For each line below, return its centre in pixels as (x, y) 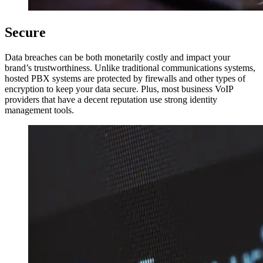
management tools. (39, 110)
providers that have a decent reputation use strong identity (111, 99)
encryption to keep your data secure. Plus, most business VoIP (119, 89)
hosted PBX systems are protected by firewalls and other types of (125, 78)
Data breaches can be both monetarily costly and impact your (117, 57)
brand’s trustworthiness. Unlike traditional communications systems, (130, 68)
